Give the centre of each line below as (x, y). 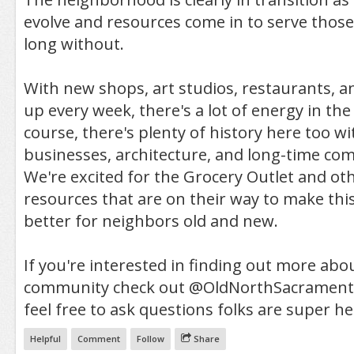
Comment (98, 338)
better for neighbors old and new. (151, 220)
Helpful (45, 338)
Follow (150, 338)
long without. (73, 43)
